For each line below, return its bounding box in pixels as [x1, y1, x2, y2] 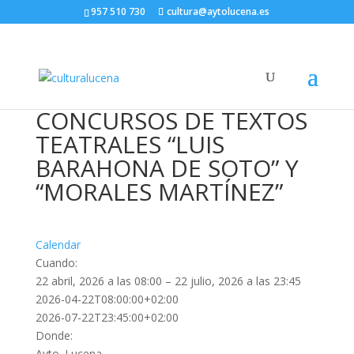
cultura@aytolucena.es [167, 5, 270, 18]
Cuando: [35, 255, 77, 270]
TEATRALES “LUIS [35, 128, 224, 160]
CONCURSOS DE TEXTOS [35, 104, 307, 137]
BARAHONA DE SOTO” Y [35, 152, 299, 184]
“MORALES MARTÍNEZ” [35, 175, 283, 208]
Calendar [35, 237, 81, 252]
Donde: [35, 328, 73, 343]
